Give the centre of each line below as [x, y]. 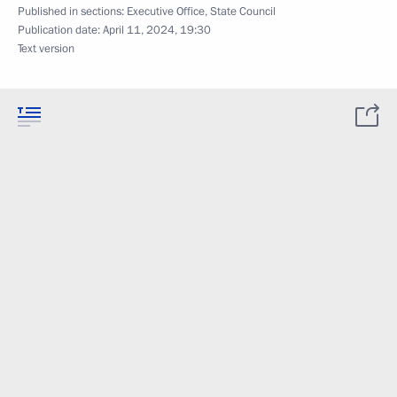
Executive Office [166, 12]
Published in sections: [72, 12]
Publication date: [60, 30]
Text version [46, 49]
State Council [243, 12]
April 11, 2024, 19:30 [157, 30]
